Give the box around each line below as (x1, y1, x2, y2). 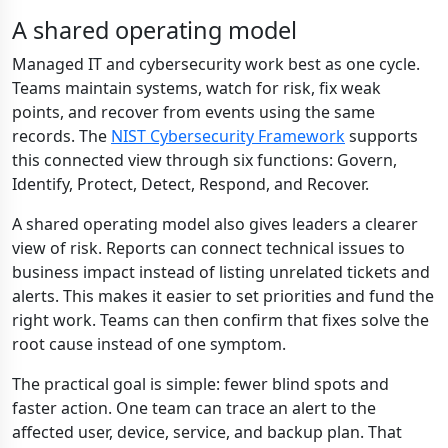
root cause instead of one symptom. (12, 333, 286, 355)
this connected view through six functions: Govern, (12, 149, 397, 171)
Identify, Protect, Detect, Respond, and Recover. (12, 173, 369, 195)
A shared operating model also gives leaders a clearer (12, 213, 418, 235)
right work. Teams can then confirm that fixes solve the (12, 309, 429, 331)
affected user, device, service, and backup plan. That (12, 421, 402, 443)
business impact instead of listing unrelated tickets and (12, 261, 430, 283)
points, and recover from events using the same (12, 101, 375, 123)
